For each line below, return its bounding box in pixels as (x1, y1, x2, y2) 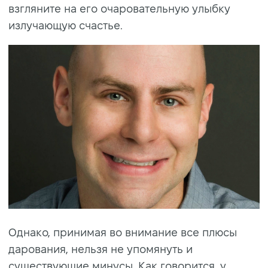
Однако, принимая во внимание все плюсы (8, 226, 237, 238)
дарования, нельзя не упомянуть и (8, 243, 193, 255)
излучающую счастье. (8, 19, 123, 31)
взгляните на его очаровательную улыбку (8, 2, 230, 14)
